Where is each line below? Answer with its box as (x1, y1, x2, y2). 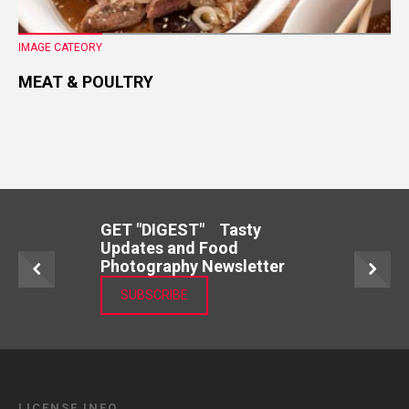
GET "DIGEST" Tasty (100, 220, 261, 240)
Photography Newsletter (100, 257, 303, 277)
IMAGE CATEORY (18, 41, 102, 55)
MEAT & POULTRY (18, 72, 153, 92)
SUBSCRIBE (121, 288, 188, 303)
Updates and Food (100, 238, 238, 258)
